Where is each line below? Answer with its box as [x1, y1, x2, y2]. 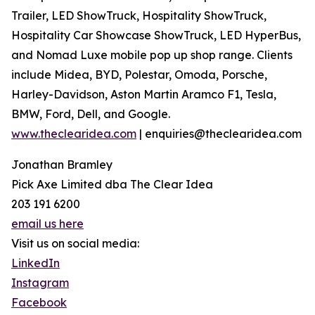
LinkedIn [11, 255, 60, 270]
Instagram [11, 275, 69, 290]
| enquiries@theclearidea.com [136, 126, 302, 141]
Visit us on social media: [11, 236, 139, 250]
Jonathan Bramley [11, 157, 112, 172]
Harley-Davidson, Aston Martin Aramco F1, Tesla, [11, 86, 276, 101]
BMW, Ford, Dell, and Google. [11, 106, 170, 121]
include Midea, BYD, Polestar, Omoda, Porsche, [11, 67, 267, 82]
